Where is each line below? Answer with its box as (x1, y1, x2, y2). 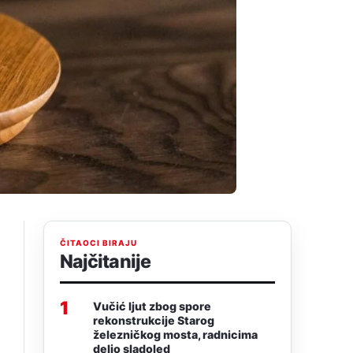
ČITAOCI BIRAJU (60, 238, 137, 248)
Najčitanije (60, 251, 150, 273)
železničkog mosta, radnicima (93, 328, 258, 342)
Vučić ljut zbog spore (93, 299, 211, 314)
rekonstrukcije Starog (93, 314, 214, 328)
